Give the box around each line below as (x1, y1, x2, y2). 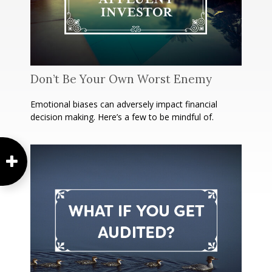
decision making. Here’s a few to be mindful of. (30, 111, 214, 123)
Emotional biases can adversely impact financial (30, 98, 217, 110)
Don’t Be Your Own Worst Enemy (30, 72, 212, 87)
